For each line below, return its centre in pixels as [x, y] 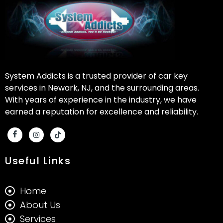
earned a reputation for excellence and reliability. [102, 111]
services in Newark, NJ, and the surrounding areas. [102, 88]
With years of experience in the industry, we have [101, 100]
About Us [40, 205]
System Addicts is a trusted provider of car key [96, 76]
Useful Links [38, 161]
